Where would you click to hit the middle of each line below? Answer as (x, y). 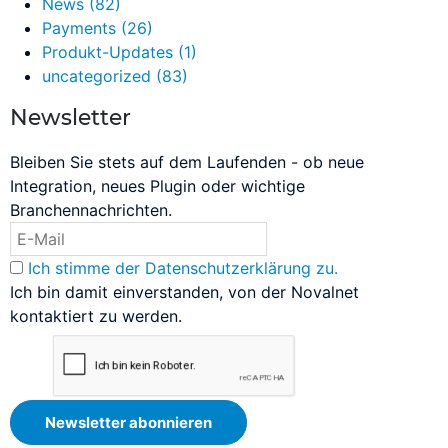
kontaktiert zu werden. (96, 316)
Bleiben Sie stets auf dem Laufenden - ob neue (187, 162)
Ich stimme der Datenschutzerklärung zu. (183, 268)
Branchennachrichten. (91, 210)
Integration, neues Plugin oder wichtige (157, 186)
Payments (81, 28)
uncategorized (99, 76)
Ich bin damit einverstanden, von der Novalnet (184, 292)
